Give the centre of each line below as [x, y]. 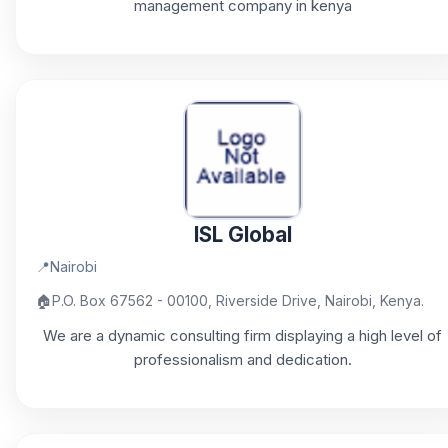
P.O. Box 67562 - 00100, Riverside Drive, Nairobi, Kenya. [238, 300]
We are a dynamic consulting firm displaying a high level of [242, 335]
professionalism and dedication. [242, 359]
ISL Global [242, 234]
